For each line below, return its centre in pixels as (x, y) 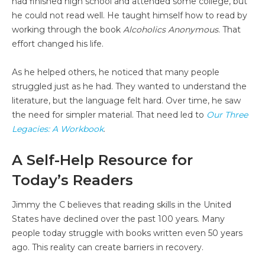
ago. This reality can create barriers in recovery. (108, 247)
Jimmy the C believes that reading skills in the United (122, 204)
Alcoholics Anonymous (171, 29)
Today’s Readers (72, 180)
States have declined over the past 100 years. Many (118, 219)
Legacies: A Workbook (58, 129)
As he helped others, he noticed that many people (116, 72)
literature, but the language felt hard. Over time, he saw (126, 100)
